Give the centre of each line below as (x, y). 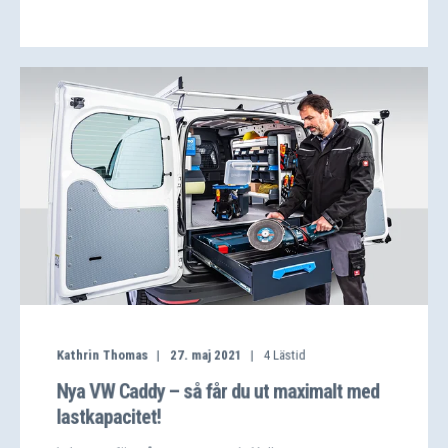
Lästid (289, 355)
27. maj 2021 (206, 355)
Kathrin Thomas (102, 355)
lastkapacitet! (108, 417)
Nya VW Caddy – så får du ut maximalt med (218, 391)
